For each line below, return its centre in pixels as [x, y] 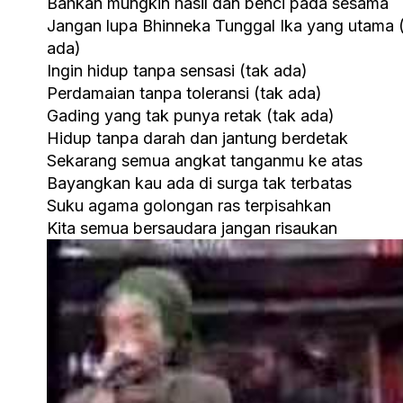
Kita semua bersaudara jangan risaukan [192, 228]
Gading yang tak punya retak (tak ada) [191, 115]
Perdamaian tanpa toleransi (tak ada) [184, 93]
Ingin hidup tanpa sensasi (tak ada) [177, 70]
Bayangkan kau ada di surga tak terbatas [199, 183]
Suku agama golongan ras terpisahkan [189, 205]
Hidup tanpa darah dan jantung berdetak [197, 138]
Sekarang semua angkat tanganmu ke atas [205, 160]
